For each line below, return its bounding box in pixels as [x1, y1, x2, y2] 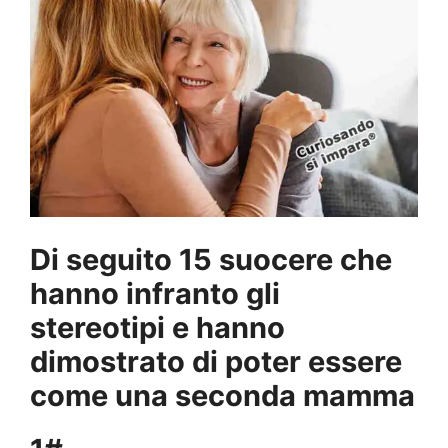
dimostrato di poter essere [30, 343, 402, 379]
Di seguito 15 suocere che [30, 241, 392, 277]
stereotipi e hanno [30, 309, 285, 345]
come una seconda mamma [30, 377, 415, 413]
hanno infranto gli [30, 275, 280, 311]
